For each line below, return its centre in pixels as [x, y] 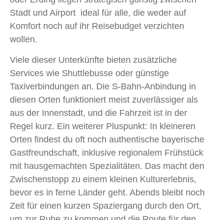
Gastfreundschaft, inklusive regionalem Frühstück [107, 152]
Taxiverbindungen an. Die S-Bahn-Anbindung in [103, 86]
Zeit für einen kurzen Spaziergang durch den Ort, [106, 206]
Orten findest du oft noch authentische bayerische [107, 139]
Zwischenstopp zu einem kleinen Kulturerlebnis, [103, 179]
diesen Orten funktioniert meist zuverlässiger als [104, 99]
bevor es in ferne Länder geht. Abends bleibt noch [107, 192]
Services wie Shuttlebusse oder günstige [89, 73]
